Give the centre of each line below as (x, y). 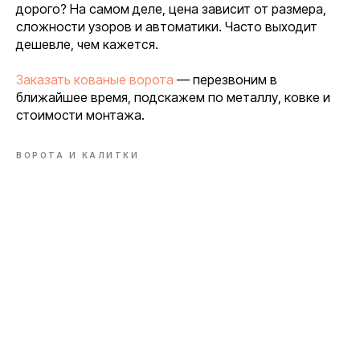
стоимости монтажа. (80, 115)
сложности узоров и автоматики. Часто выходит (167, 27)
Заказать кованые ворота (95, 80)
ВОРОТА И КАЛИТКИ (78, 155)
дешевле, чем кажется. (87, 44)
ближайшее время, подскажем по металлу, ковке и (173, 97)
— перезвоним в (225, 80)
